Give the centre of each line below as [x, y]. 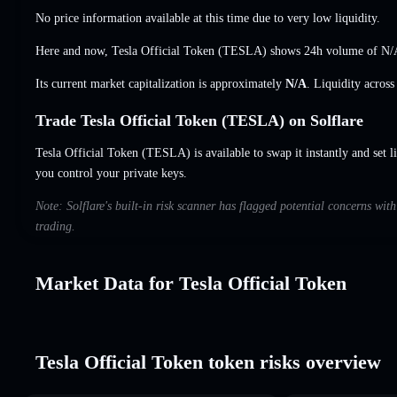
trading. [55, 226]
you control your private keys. [111, 173]
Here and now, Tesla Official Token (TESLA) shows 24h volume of [208, 51]
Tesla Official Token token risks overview [208, 362]
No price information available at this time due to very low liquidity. [208, 18]
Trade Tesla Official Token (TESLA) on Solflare [199, 120]
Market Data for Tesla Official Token [191, 283]
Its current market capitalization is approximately [160, 83]
